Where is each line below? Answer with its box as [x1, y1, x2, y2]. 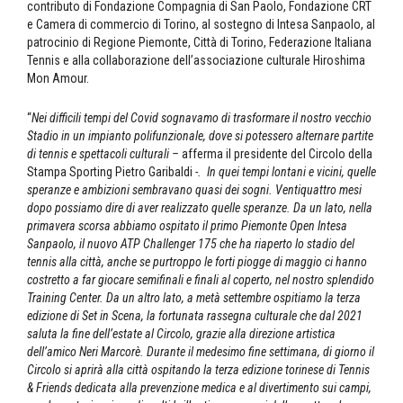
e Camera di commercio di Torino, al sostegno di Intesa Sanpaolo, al [27, 17, 375, 32]
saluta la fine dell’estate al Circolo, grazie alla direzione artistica [27, 327, 336, 342]
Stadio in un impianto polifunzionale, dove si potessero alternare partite [27, 129, 373, 144]
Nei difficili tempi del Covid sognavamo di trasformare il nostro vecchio [31, 111, 372, 126]
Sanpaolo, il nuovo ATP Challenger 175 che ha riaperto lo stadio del [27, 237, 354, 252]
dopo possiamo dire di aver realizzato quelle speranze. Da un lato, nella [27, 201, 372, 216]
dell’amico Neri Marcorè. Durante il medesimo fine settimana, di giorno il [27, 345, 374, 360]
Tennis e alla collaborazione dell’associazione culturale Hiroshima [27, 53, 365, 68]
